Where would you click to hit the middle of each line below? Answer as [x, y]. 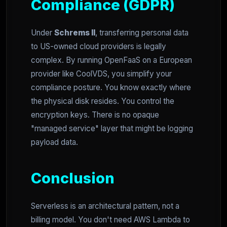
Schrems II [75, 32]
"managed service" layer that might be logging [112, 128]
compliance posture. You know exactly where [111, 87]
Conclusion [73, 178]
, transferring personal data [142, 32]
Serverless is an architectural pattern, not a [105, 206]
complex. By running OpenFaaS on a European [111, 60]
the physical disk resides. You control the [103, 101]
